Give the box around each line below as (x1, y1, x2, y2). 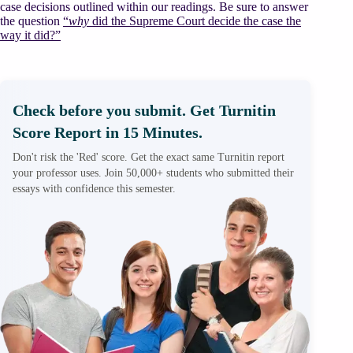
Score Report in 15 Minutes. (13, 124, 203, 141)
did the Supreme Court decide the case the (89, 14, 301, 28)
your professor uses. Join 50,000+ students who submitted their (13, 167, 294, 179)
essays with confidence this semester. (13, 183, 176, 195)
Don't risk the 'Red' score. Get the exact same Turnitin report (13, 151, 284, 163)
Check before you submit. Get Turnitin (13, 102, 276, 119)
